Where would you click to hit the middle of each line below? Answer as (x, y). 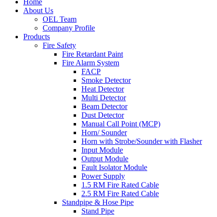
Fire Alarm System (91, 63)
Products (37, 37)
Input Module (102, 150)
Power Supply (103, 176)
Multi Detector (104, 98)
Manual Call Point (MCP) (121, 124)
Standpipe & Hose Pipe (98, 202)
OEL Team (60, 19)
